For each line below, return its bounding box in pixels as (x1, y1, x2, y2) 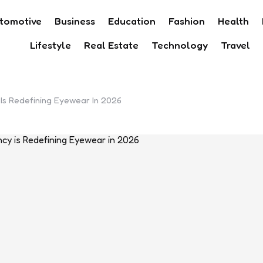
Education (107, 14, 156, 27)
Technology (151, 38, 208, 51)
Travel (221, 38, 251, 51)
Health (217, 14, 249, 27)
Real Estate (84, 38, 139, 51)
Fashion (168, 14, 205, 27)
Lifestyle (30, 38, 72, 51)
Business (54, 14, 95, 27)
